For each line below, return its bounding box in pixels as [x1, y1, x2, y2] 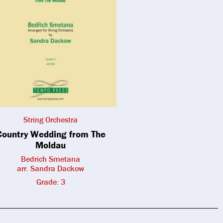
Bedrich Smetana [21, 153, 80, 164]
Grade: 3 [36, 176, 65, 187]
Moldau [35, 138, 66, 151]
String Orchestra [23, 114, 78, 124]
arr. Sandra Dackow [17, 163, 84, 173]
